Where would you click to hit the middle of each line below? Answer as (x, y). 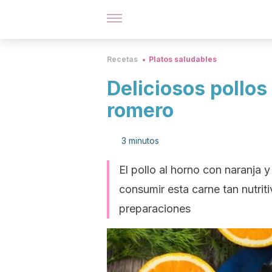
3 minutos (140, 141)
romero (140, 110)
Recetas (122, 59)
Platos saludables (183, 59)
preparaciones (155, 209)
